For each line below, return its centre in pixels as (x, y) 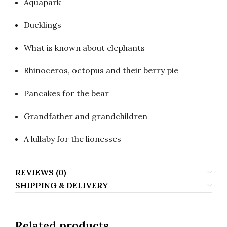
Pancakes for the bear (66, 93)
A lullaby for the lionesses (72, 139)
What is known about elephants (84, 48)
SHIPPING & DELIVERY (62, 185)
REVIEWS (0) (41, 172)
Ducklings (43, 25)
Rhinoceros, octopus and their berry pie (101, 70)
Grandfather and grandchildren (86, 116)
